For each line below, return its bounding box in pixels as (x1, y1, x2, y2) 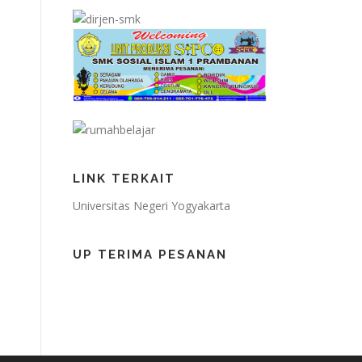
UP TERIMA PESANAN (73, 247, 227, 263)
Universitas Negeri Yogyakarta (73, 198, 230, 214)
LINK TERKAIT (73, 171, 175, 187)
